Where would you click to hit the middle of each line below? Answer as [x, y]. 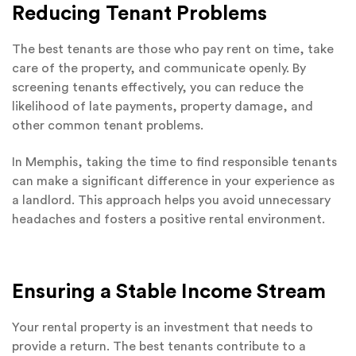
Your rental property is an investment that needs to [163, 327]
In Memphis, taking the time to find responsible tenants [174, 163]
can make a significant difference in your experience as [173, 182]
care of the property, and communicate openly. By [159, 68]
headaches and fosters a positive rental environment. [168, 220]
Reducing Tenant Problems [139, 13]
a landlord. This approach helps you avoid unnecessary [171, 201]
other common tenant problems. [108, 125]
